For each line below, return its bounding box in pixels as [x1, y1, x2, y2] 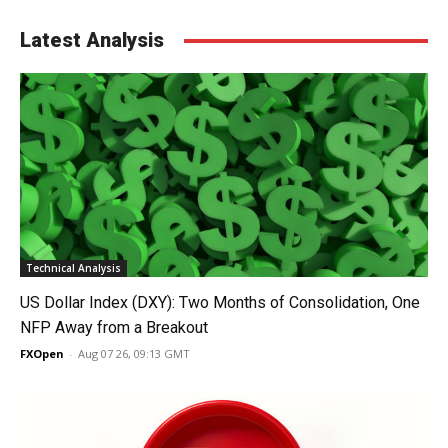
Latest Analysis [20, 28, 164, 53]
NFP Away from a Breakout [20, 318, 208, 338]
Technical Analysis [26, 261, 121, 276]
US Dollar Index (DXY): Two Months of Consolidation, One [20, 293, 420, 313]
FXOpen [20, 346, 64, 362]
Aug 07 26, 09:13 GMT [78, 346, 190, 362]
